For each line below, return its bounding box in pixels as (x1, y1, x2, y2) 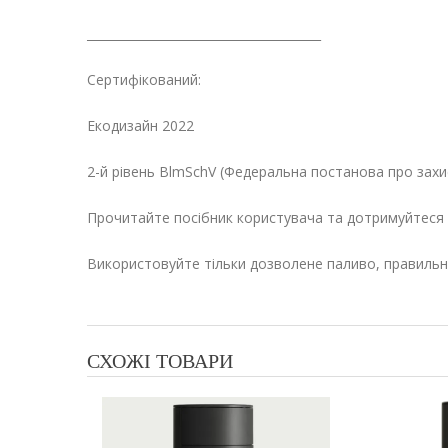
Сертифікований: (87, 70, 201, 90)
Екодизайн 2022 (87, 116, 194, 136)
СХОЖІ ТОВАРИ (87, 349, 233, 374)
